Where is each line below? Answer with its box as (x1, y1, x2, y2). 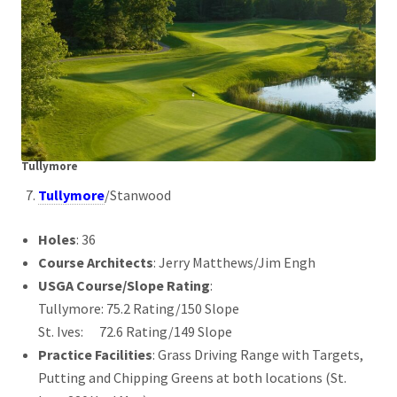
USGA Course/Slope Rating (38, 276, 211, 294)
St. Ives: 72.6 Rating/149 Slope (38, 322, 233, 340)
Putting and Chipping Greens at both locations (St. (38, 368, 347, 386)
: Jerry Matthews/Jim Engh (153, 253, 316, 271)
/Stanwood (105, 185, 172, 204)
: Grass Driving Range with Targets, (152, 345, 364, 363)
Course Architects (38, 253, 154, 271)
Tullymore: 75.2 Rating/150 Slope (38, 299, 240, 317)
